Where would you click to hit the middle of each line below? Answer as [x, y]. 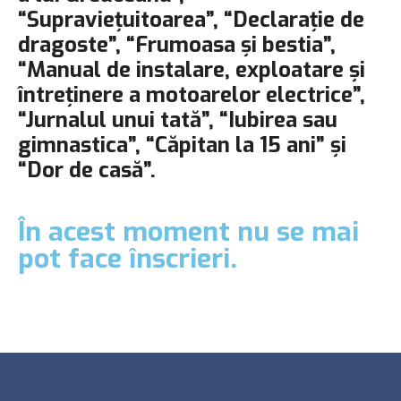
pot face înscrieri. [128, 259]
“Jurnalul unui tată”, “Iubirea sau [178, 120]
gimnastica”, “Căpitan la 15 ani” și [182, 145]
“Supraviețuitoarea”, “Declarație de [191, 20]
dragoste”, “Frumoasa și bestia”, [177, 45]
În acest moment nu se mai [188, 232]
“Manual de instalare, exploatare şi [192, 70]
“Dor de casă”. [90, 170]
